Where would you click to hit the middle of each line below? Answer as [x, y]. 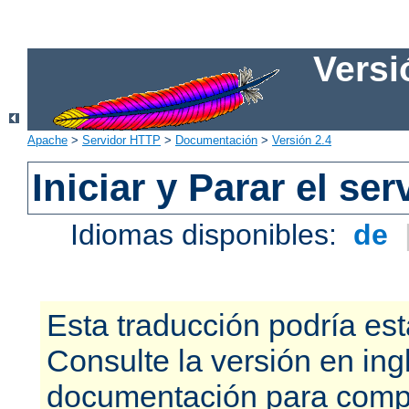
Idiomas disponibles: [208, 235]
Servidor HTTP [121, 141]
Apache [47, 141]
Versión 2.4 [302, 141]
